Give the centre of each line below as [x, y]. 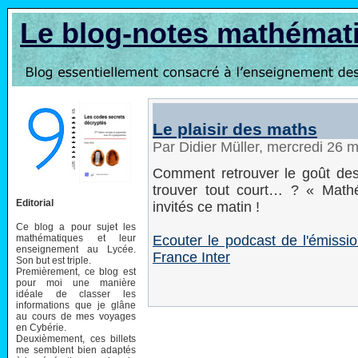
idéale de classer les [76, 294]
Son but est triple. [54, 260]
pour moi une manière [76, 282]
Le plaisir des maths [235, 129]
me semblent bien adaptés [76, 350]
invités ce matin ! [206, 207]
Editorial [35, 203]
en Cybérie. [41, 327]
